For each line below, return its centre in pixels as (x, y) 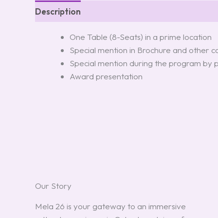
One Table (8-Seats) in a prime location (141, 37)
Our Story (53, 186)
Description (58, 11)
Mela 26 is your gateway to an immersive (110, 206)
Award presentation (106, 76)
